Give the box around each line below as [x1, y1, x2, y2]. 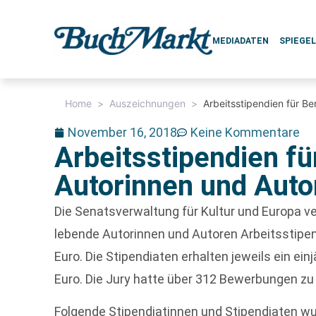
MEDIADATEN [212, 36, 269, 46]
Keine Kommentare [190, 125, 300, 140]
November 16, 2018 [68, 125, 178, 140]
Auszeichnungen [109, 97, 186, 109]
